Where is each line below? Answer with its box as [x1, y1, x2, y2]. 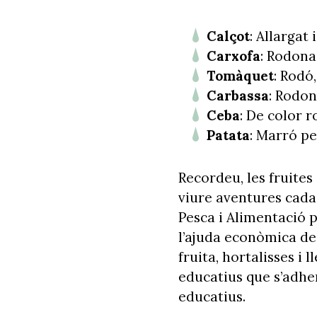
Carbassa [207, 86, 269, 104]
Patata [207, 126, 250, 144]
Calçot [207, 27, 250, 45]
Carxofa [207, 47, 260, 64]
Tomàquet [207, 67, 274, 84]
